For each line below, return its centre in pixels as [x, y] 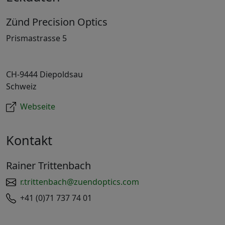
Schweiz [21, 87]
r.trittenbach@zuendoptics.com [80, 182]
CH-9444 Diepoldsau [44, 75]
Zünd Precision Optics [57, 22]
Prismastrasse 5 [36, 38]
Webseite [38, 107]
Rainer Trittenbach [48, 166]
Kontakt [29, 140]
